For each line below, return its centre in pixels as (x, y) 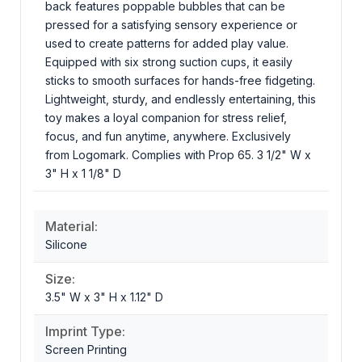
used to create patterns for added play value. (167, 43)
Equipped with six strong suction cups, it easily (169, 61)
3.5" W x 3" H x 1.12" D (104, 297)
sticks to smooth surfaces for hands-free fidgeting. (180, 80)
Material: (72, 226)
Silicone (66, 244)
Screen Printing (86, 349)
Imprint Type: (85, 331)
